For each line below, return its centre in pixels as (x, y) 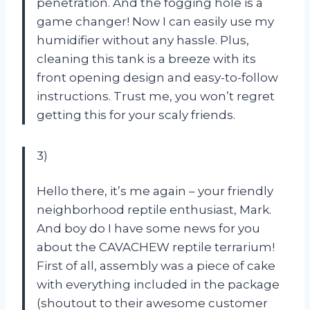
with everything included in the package (158, 284)
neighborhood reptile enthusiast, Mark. (154, 209)
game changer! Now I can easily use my (155, 21)
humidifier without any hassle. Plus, (143, 40)
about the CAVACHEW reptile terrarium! (156, 247)
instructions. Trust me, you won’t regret (156, 96)
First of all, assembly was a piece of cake (156, 265)
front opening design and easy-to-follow (157, 77)
